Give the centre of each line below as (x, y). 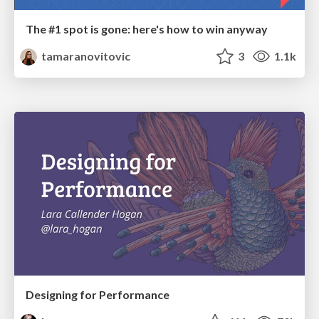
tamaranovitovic (85, 56)
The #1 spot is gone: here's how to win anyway (147, 29)
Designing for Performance (98, 294)
